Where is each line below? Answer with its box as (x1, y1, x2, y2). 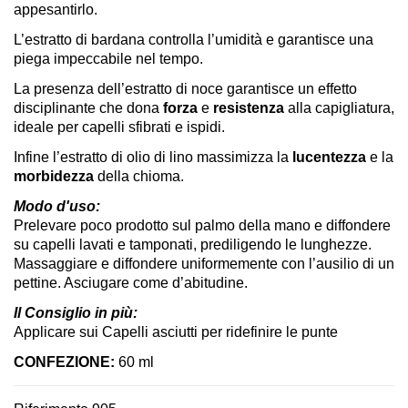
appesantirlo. (14, 2, 97, 18)
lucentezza (292, 149, 366, 166)
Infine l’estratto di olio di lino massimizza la (14, 149, 292, 166)
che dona (96, 100, 163, 117)
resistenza (213, 100, 284, 117)
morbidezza (14, 168, 94, 185)
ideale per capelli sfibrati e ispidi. (14, 119, 225, 136)
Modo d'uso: (14, 199, 100, 215)
